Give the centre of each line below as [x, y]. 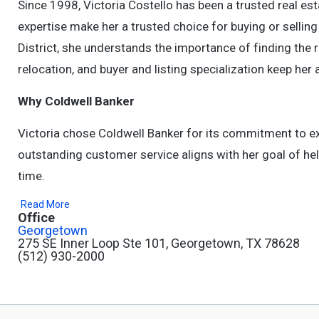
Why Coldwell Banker [76, 101]
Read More [45, 204]
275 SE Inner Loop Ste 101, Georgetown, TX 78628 [159, 243]
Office [36, 218]
